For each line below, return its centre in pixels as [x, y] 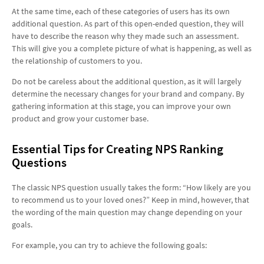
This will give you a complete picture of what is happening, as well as [132, 48]
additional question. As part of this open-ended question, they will [128, 23]
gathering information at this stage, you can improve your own [121, 106]
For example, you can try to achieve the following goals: [109, 245]
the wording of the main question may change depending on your [127, 212]
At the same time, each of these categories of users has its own [121, 11]
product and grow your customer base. [80, 118]
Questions [39, 163]
